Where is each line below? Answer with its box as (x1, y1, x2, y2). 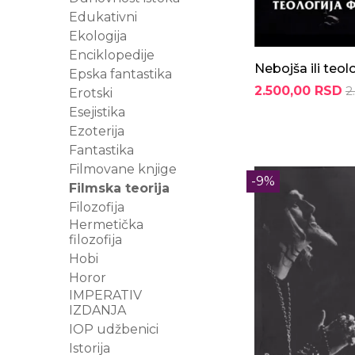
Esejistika (69, 105, 125, 120)
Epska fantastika (69, 67, 172, 82)
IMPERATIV (69, 288, 142, 303)
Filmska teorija (69, 181, 170, 196)
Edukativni (69, 10, 137, 25)
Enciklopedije (69, 48, 155, 63)
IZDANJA (69, 303, 126, 318)
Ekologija (69, 29, 127, 44)
